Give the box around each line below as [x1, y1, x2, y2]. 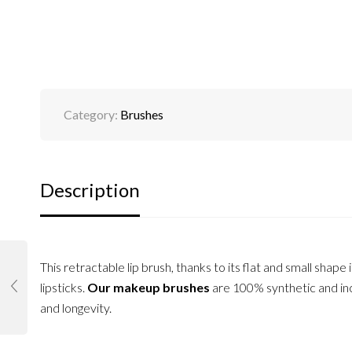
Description [39, 178, 140, 201]
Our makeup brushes [86, 279, 210, 295]
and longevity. [39, 299, 112, 315]
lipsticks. [39, 279, 87, 295]
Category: [63, 106, 120, 122]
